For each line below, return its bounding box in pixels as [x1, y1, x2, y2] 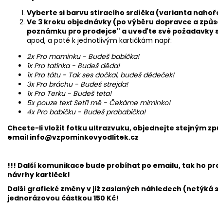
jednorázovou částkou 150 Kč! [7, 193, 119, 203]
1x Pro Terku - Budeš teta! [27, 89, 111, 99]
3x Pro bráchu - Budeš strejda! [27, 79, 128, 90]
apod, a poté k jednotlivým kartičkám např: [27, 36, 172, 46]
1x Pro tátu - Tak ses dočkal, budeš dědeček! [27, 70, 174, 80]
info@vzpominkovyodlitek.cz [30, 132, 139, 143]
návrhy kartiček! [7, 170, 70, 180]
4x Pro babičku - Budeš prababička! [27, 107, 145, 117]
